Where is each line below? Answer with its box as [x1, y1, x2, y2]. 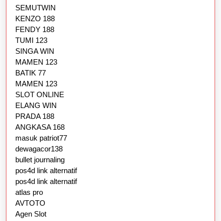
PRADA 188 [15, 111, 54, 120]
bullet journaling [15, 155, 65, 164]
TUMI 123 [15, 36, 47, 44]
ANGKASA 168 [15, 122, 65, 131]
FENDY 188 [15, 25, 54, 34]
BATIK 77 [15, 68, 46, 77]
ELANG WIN [15, 101, 57, 110]
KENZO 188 [15, 14, 55, 23]
